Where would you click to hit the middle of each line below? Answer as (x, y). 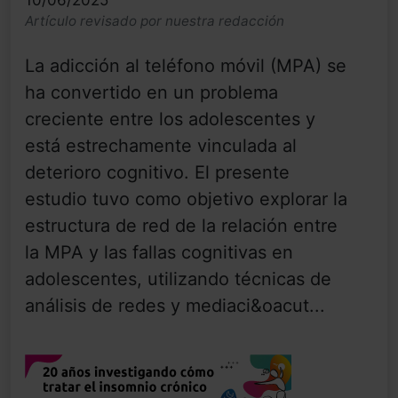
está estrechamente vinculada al (161, 145)
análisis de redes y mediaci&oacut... (175, 305)
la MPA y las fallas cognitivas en (159, 252)
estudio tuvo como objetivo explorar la (186, 199)
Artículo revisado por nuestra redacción (155, 20)
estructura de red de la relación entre (181, 225)
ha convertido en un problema (151, 92)
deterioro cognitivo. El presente (157, 172)
